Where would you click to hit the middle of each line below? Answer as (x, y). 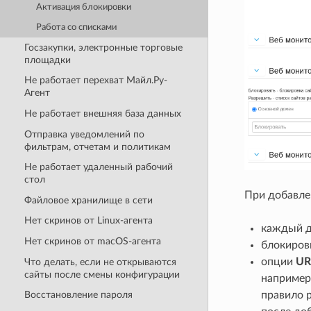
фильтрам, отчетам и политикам (97, 146)
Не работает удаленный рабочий (98, 167)
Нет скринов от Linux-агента (88, 221)
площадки (47, 60)
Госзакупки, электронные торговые (103, 47)
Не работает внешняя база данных (102, 113)
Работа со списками (77, 27)
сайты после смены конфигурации (102, 274)
